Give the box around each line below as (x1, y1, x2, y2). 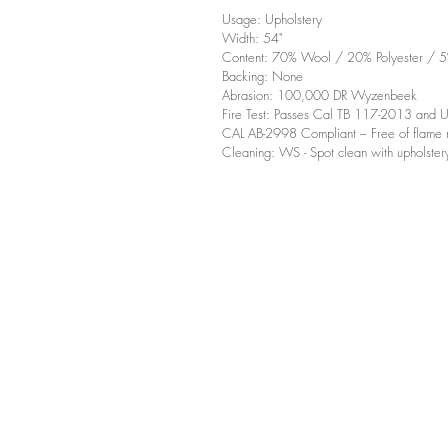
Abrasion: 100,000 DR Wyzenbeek (222, 86, 417, 105)
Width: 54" (222, 29, 283, 48)
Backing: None (222, 67, 303, 86)
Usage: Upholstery (222, 10, 322, 29)
